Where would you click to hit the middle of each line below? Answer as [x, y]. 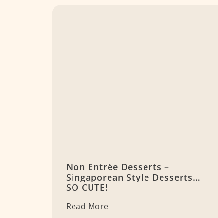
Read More [87, 207]
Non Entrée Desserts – [118, 167]
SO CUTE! [87, 188]
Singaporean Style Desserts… [133, 177]
